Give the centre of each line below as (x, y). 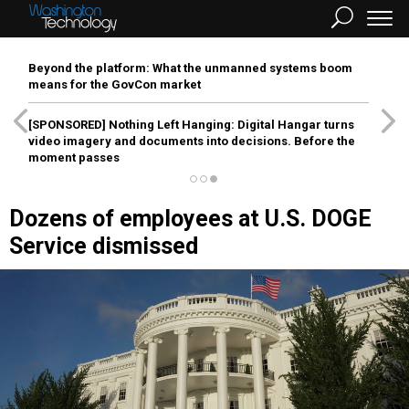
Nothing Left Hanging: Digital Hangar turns (230, 125)
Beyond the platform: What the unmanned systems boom (190, 68)
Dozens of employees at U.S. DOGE (190, 219)
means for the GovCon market (115, 84)
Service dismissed (104, 246)
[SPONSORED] (67, 125)
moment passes (74, 157)
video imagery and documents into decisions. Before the (192, 141)
